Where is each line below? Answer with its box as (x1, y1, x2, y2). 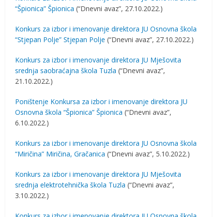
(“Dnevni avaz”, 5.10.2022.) (105, 149, 190, 158)
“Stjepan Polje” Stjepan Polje (15, 35, 106, 44)
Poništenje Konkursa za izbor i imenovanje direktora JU (15, 97, 188, 106)
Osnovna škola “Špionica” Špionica (15, 108, 123, 117)
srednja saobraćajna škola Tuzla (15, 66, 117, 75)
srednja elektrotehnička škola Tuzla (15, 180, 126, 189)
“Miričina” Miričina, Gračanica (15, 149, 106, 158)
